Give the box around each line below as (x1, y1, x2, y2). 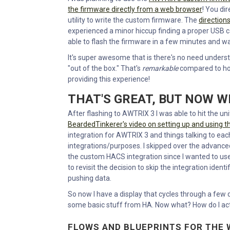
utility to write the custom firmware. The (68, 15, 199, 24)
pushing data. (68, 174, 111, 182)
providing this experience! (68, 74, 150, 83)
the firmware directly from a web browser (68, 5, 202, 13)
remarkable (142, 64, 178, 72)
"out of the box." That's (68, 64, 142, 72)
